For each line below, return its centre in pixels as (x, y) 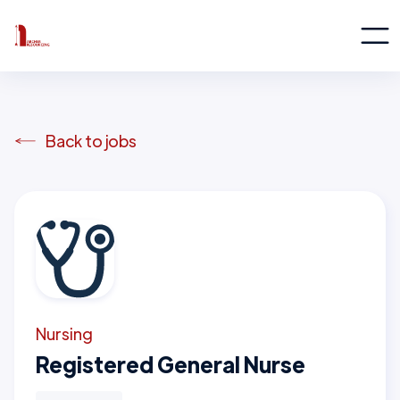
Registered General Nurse (171, 364)
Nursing (64, 333)
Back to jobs (91, 141)
